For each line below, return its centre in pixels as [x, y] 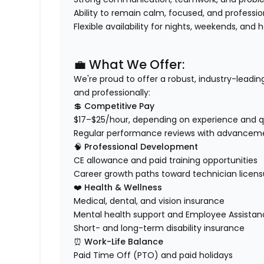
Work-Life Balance [124, 242]
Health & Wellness [122, 188]
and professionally [111, 93]
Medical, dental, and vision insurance [149, 201]
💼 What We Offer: [129, 65]
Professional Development [141, 147]
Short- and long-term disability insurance [159, 228]
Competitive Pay [120, 106]
